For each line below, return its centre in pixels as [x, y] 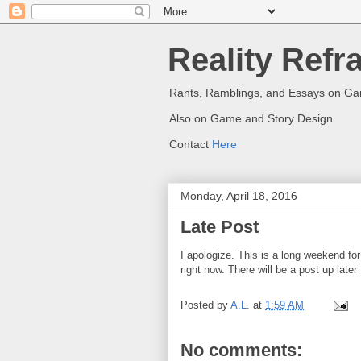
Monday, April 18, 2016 [239, 196]
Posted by [205, 305]
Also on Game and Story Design [251, 118]
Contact [191, 144]
